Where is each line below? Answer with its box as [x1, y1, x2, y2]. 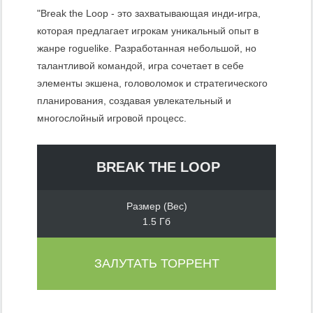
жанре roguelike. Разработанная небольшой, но [37, 43, 256, 54]
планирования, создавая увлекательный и [37, 95, 231, 107]
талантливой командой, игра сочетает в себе [37, 60, 244, 72]
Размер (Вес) [126, 201, 187, 212]
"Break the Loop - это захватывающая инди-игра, [37, 8, 261, 20]
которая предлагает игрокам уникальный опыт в [37, 25, 259, 37]
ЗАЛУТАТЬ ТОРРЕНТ [94, 256, 219, 271]
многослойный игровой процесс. [37, 112, 187, 124]
